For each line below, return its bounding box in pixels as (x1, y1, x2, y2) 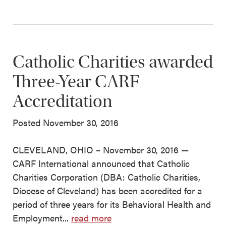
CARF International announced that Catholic (13, 157, 190, 170)
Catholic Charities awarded (13, 51, 213, 73)
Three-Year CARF (13, 71, 139, 92)
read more (71, 211, 111, 224)
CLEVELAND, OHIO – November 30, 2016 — (13, 143, 189, 156)
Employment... (13, 211, 71, 224)
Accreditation (13, 91, 112, 112)
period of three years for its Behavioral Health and (13, 198, 211, 211)
